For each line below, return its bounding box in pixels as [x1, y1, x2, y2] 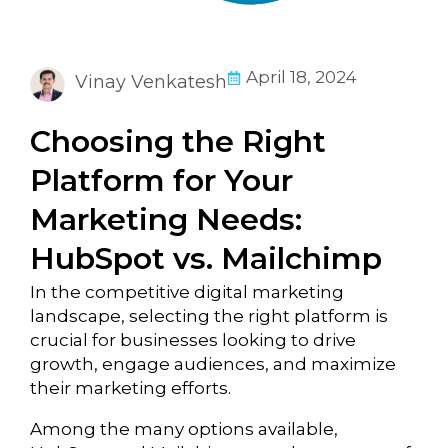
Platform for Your [30, 162, 293, 200]
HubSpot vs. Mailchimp [30, 240, 382, 278]
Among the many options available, [30, 419, 338, 440]
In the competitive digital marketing [30, 282, 344, 303]
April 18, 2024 [246, 67, 357, 88]
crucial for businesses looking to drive [30, 330, 356, 351]
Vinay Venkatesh [75, 71, 227, 94]
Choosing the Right [30, 123, 326, 161]
